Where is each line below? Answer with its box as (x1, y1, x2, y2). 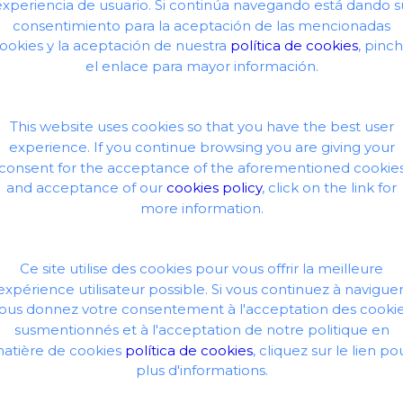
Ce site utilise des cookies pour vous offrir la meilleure (20, 260, 383, 278)
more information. (139, 199, 264, 217)
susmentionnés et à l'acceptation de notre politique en (13, 321, 390, 338)
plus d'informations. (135, 362, 268, 380)
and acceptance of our (6, 179, 166, 197)
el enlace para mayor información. (85, 57, 318, 75)
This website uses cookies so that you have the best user (9, 118, 394, 136)
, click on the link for (262, 179, 397, 197)
